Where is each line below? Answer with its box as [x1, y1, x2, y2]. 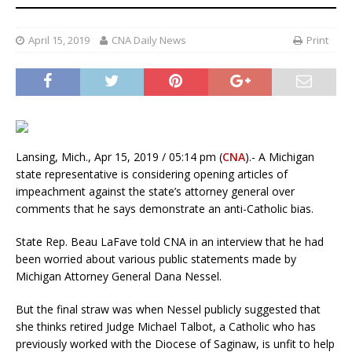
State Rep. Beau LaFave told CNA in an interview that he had [16, 233, 324, 249]
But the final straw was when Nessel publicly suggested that [16, 301, 321, 317]
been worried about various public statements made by [16, 251, 296, 266]
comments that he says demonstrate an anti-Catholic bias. [16, 200, 313, 216]
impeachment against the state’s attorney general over [16, 183, 295, 199]
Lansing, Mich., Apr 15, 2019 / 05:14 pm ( [16, 148, 222, 164]
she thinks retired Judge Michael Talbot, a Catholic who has [16, 318, 316, 334]
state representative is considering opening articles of [16, 166, 288, 181]
